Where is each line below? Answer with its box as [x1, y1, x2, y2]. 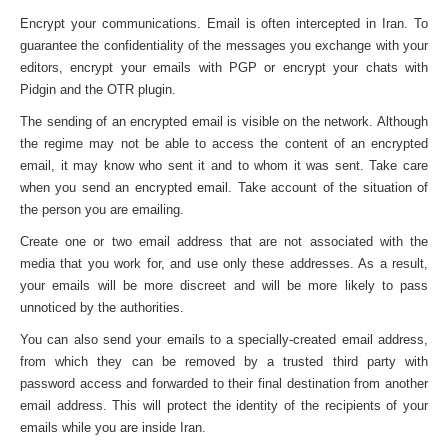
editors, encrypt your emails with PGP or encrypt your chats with [20, 60, 428, 75]
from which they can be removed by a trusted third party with [20, 354, 428, 369]
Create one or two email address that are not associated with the [20, 234, 428, 249]
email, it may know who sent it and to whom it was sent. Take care [20, 158, 428, 173]
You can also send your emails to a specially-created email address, [20, 332, 428, 347]
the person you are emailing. [20, 202, 184, 217]
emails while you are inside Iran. [20, 420, 206, 435]
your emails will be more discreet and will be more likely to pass [20, 278, 428, 293]
